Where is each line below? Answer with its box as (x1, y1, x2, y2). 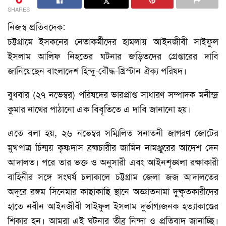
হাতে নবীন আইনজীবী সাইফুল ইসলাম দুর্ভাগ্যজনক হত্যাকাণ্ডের (8, 200, 218, 212)
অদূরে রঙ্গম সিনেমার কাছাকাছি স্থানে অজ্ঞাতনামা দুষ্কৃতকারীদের (8, 186, 218, 198)
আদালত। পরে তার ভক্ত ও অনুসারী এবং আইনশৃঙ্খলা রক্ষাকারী (8, 156, 218, 168)
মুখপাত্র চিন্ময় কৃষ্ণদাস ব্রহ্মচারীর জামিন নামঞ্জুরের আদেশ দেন (8, 142, 218, 154)
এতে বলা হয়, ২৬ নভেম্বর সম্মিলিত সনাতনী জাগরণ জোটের (8, 127, 218, 139)
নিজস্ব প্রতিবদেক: (8, 21, 65, 33)
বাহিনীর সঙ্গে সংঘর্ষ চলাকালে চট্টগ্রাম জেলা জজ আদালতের (8, 171, 218, 183)
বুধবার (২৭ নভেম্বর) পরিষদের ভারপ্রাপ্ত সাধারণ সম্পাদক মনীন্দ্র (8, 89, 218, 101)
